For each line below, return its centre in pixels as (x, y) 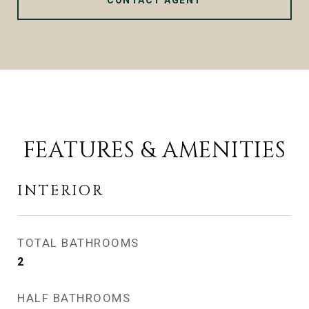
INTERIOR (61, 191)
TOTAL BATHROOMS (78, 243)
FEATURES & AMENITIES (154, 151)
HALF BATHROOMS (74, 298)
